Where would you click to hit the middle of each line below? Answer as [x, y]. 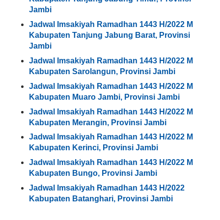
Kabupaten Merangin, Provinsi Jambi [98, 122]
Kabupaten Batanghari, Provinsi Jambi [101, 199]
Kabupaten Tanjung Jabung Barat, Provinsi [110, 35]
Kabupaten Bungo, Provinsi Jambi [93, 173]
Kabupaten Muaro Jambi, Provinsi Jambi [105, 97]
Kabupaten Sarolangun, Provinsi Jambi [102, 71]
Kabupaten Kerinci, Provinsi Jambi [94, 148]
